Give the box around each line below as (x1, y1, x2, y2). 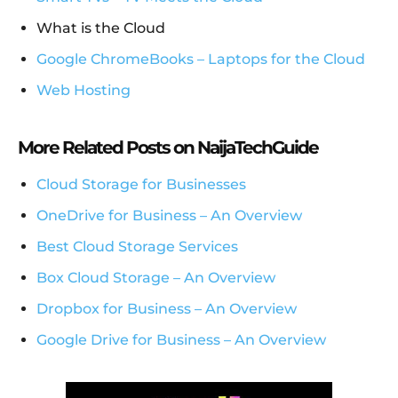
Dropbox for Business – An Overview (36, 300, 297, 318)
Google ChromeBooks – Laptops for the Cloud (36, 51, 365, 68)
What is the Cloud (36, 20, 165, 37)
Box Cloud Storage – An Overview (36, 269, 275, 287)
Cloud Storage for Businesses (36, 176, 246, 194)
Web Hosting (36, 82, 131, 99)
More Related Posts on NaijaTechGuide (18, 137, 318, 159)
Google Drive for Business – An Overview (36, 331, 326, 349)
